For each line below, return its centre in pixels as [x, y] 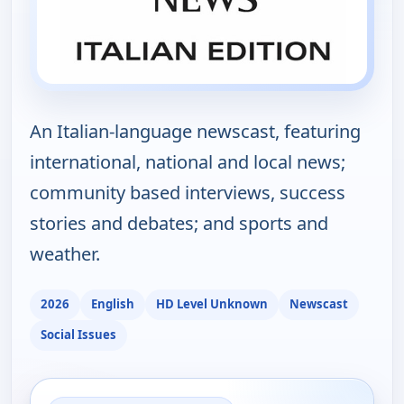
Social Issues [78, 335]
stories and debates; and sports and [179, 223]
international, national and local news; [188, 161]
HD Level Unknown [212, 304]
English [113, 304]
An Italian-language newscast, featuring [195, 131]
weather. [65, 253]
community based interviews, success [188, 192]
